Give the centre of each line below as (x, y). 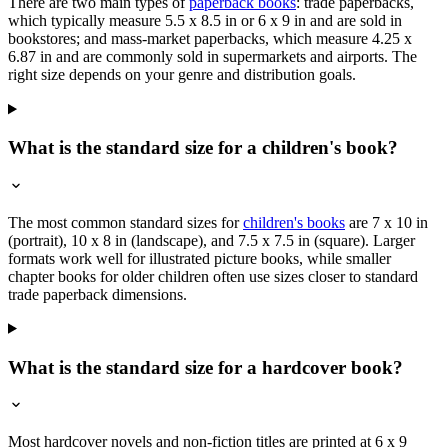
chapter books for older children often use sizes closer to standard (213, 276)
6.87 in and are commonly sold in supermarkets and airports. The (212, 57)
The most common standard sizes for (125, 222)
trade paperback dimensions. (97, 294)
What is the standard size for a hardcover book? (205, 367)
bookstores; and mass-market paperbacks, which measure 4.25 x (210, 39)
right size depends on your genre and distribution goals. (182, 75)
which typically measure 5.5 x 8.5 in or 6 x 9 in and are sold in (205, 21)
